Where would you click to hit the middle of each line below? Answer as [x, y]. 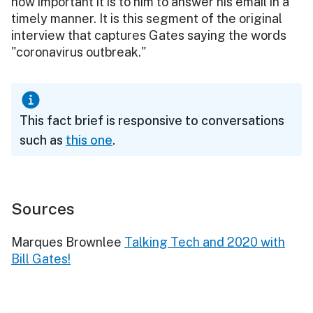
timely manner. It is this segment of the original [147, 18]
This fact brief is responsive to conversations [152, 120]
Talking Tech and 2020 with [205, 242]
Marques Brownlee [66, 242]
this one [89, 140]
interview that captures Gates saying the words [149, 35]
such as [43, 140]
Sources [43, 208]
